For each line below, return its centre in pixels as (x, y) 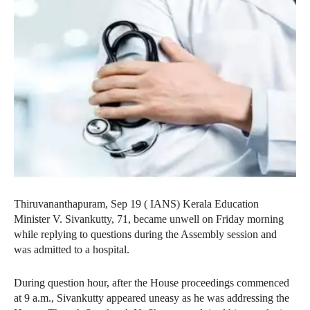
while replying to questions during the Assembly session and (145, 235)
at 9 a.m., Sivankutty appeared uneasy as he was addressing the (152, 298)
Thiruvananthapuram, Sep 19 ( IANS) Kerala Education (136, 204)
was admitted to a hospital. (72, 250)
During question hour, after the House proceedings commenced (152, 283)
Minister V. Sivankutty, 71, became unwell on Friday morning (149, 219)
